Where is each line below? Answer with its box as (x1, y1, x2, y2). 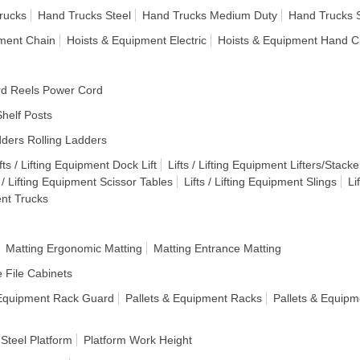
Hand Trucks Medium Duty (142, 9, 277, 22)
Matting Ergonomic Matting (6, 242, 142, 255)
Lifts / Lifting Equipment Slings (184, 175, 337, 188)
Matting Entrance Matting (153, 242, 281, 255)
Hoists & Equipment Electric (67, 34, 207, 47)
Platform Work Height (84, 333, 192, 346)
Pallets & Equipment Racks (125, 292, 262, 305)
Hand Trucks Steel (38, 9, 131, 22)
